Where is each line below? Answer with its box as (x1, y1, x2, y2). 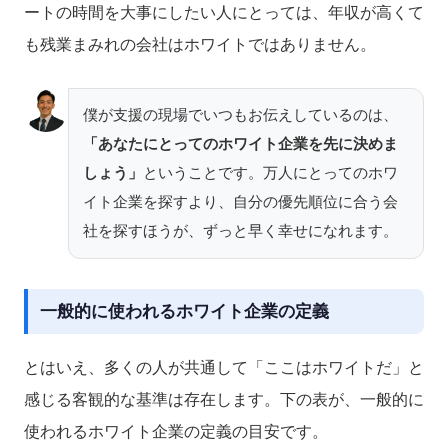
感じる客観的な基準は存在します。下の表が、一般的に (24, 391, 424, 409)
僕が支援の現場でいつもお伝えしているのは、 (83, 107, 398, 124)
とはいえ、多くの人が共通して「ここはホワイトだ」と (24, 359, 424, 377)
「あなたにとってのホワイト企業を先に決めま (83, 136, 398, 153)
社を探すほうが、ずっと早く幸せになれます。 (83, 223, 398, 240)
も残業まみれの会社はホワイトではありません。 (24, 35, 376, 53)
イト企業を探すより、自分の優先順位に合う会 (83, 194, 398, 211)
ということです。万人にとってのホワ (143, 165, 398, 182)
